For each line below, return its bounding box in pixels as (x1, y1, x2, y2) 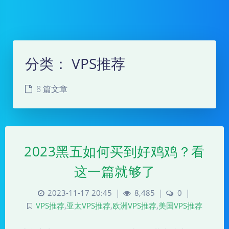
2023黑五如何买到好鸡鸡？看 (24, 142, 205, 161)
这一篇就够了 (74, 162, 155, 181)
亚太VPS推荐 (66, 201, 110, 211)
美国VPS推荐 (158, 201, 202, 211)
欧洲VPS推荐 (112, 201, 156, 211)
